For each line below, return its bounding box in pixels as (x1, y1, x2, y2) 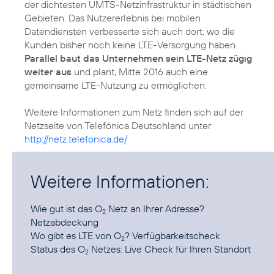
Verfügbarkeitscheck (132, 229, 220, 242)
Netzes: (89, 243, 125, 256)
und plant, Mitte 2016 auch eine (72, 65, 208, 78)
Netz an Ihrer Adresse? (106, 202, 204, 215)
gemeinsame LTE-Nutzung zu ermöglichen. (24, 79, 207, 92)
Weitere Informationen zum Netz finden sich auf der (24, 106, 243, 119)
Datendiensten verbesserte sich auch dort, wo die (24, 25, 235, 38)
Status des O (31, 243, 85, 256)
